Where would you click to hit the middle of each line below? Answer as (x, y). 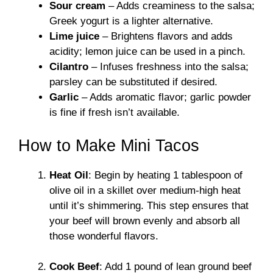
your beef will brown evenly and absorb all (145, 221)
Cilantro (69, 67)
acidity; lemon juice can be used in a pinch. (147, 52)
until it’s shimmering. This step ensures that (149, 205)
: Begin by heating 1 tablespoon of (165, 175)
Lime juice (74, 37)
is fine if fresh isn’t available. (115, 113)
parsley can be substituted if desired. (133, 82)
